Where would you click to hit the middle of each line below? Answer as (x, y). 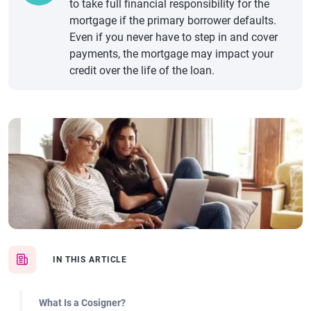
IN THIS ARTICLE (90, 260)
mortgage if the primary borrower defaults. (173, 20)
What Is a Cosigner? (82, 303)
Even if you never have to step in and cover (174, 37)
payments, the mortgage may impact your (171, 54)
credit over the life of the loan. (142, 70)
